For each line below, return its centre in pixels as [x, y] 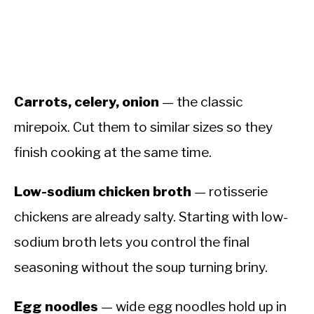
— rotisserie [230, 192]
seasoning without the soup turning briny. [141, 267]
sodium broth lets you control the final [132, 242]
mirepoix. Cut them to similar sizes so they [143, 127]
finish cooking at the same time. [113, 152]
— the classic [201, 102]
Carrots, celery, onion [87, 102]
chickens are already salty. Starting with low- [151, 217]
